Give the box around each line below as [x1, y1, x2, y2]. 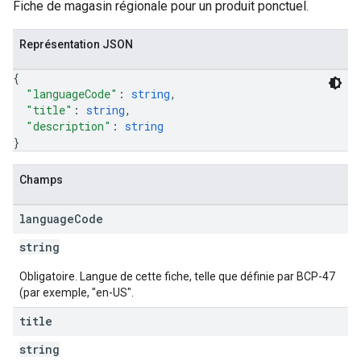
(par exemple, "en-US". [19, 286, 134, 299]
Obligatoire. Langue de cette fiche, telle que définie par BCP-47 [19, 270, 335, 283]
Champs [19, 173, 63, 186]
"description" [26, 118, 111, 134]
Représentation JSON [19, 38, 133, 51]
